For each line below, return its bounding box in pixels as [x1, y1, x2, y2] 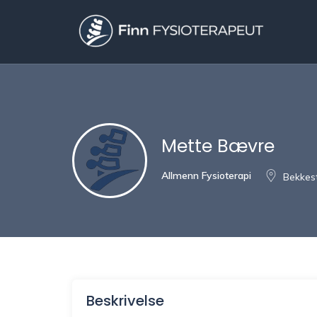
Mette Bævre [161, 133, 275, 158]
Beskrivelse [86, 291, 164, 311]
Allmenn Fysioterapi [161, 168, 251, 182]
